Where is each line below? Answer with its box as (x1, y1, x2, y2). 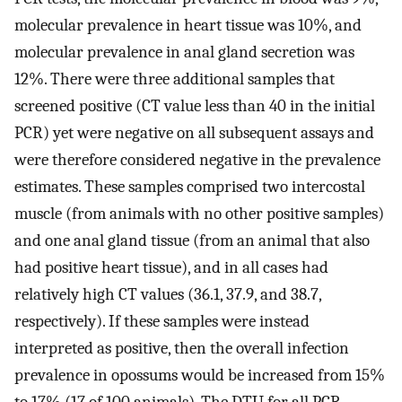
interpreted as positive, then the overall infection (14, 337, 349, 358)
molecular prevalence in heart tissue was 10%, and (14, 14, 362, 35)
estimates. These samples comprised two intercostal (14, 176, 365, 197)
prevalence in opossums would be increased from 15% (14, 364, 385, 385)
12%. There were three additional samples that (14, 68, 335, 89)
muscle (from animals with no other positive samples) (14, 203, 384, 223)
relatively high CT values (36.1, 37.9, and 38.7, (14, 284, 321, 304)
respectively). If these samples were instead (14, 310, 310, 331)
